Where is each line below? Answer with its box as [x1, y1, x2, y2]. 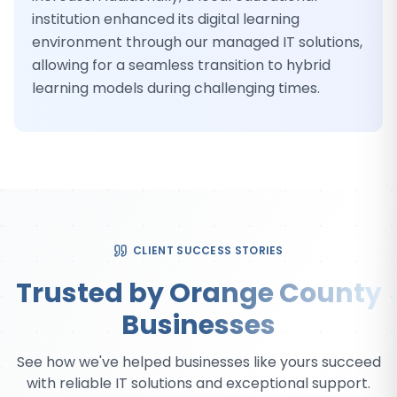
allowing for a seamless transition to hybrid [32, 55, 331, 75]
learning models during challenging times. [32, 78, 320, 98]
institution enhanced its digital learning [32, 9, 300, 29]
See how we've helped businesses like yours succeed [16, 352, 381, 372]
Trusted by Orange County [15, 275, 382, 312]
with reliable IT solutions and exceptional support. [27, 373, 370, 393]
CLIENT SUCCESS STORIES [133, 243, 284, 258]
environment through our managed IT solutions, [32, 32, 362, 52]
